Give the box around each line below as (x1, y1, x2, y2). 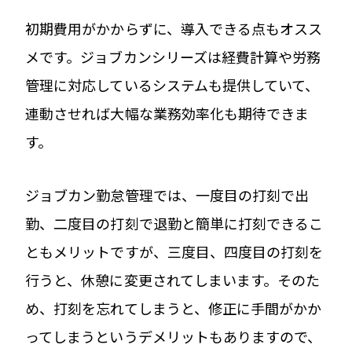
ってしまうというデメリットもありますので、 (25, 325, 322, 346)
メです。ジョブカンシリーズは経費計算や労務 (25, 46, 321, 67)
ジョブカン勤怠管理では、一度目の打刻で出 (25, 184, 310, 205)
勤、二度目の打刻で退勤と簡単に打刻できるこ (25, 212, 324, 233)
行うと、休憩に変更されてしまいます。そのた (25, 269, 321, 290)
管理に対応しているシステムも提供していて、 (25, 74, 320, 95)
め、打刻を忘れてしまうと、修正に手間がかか (25, 297, 322, 318)
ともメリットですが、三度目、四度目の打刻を (25, 240, 324, 262)
